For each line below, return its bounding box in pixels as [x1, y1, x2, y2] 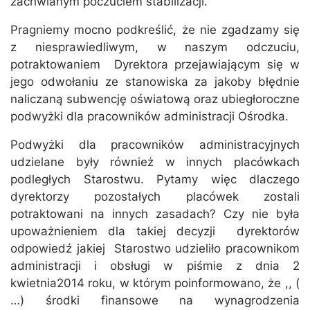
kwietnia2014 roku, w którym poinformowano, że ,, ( [10, 276, 300, 291]
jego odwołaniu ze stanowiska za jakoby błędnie [10, 75, 300, 89]
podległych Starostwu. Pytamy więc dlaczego [10, 172, 300, 187]
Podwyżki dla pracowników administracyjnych [10, 138, 300, 152]
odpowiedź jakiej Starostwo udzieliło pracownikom [10, 241, 300, 256]
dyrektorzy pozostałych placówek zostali [10, 190, 300, 204]
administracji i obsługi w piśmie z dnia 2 [10, 259, 300, 273]
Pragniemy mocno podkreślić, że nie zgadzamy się [10, 23, 300, 37]
